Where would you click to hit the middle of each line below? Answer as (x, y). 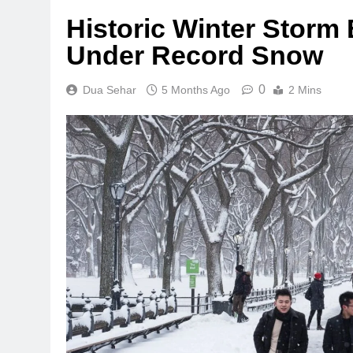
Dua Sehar (110, 89)
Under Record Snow (195, 55)
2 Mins (305, 89)
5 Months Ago (196, 89)
